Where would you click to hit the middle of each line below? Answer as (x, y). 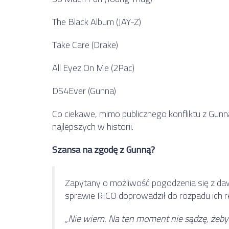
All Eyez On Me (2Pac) (93, 67)
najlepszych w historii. (93, 126)
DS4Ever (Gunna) (84, 90)
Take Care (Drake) (85, 44)
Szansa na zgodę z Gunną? (104, 149)
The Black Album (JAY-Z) (97, 21)
